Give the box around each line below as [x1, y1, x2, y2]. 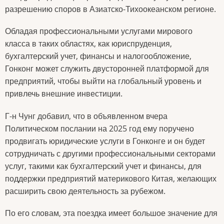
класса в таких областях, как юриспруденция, [5, 38, 172, 49]
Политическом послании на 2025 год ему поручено [5, 122, 194, 134]
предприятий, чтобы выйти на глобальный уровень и [5, 75, 201, 87]
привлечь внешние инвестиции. [5, 88, 122, 99]
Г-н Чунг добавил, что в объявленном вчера [5, 110, 167, 121]
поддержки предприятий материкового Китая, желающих [5, 172, 216, 184]
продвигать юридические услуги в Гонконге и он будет [5, 135, 205, 146]
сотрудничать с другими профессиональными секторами [5, 147, 215, 159]
